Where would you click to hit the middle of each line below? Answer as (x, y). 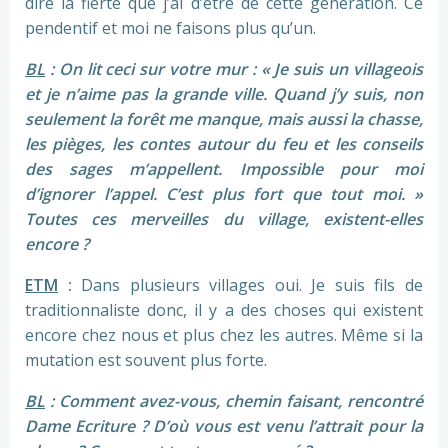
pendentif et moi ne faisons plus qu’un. (170, 28)
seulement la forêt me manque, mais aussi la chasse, (224, 119)
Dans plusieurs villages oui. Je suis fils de (252, 285)
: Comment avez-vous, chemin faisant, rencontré (234, 401)
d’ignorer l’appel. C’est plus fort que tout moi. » (224, 194)
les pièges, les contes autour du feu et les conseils (224, 144)
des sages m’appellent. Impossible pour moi (224, 169)
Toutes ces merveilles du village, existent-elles (224, 219)
